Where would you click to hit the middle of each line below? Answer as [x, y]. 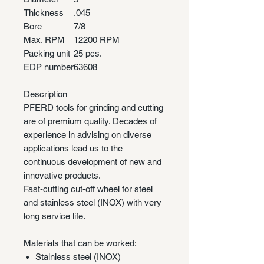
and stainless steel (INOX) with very [93, 202]
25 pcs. [88, 53]
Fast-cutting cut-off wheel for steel [88, 189]
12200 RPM [97, 39]
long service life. [55, 216]
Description [45, 94]
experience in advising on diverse [88, 134]
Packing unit [47, 53]
